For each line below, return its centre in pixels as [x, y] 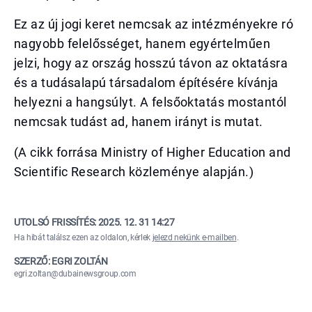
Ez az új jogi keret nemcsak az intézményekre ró [154, 24]
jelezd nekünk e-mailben [194, 237]
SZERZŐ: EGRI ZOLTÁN [61, 261]
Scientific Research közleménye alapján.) [134, 172]
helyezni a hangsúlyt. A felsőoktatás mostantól [150, 102]
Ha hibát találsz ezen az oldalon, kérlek [83, 237]
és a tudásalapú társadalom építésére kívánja [146, 83]
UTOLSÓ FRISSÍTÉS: [56, 222]
